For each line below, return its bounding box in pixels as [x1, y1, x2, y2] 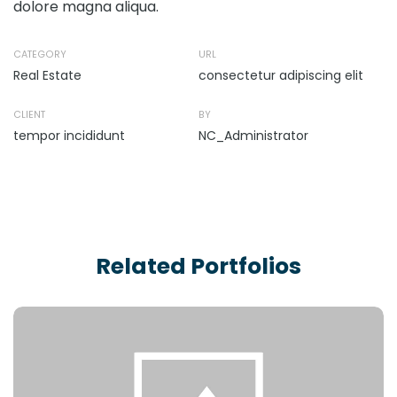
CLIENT [13, 108, 45, 122]
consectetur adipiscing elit [198, 66, 363, 84]
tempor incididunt [13, 127, 125, 145]
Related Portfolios [96, 251, 301, 283]
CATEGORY [13, 47, 66, 61]
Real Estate [13, 66, 82, 84]
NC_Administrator [198, 127, 308, 145]
